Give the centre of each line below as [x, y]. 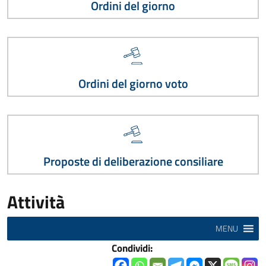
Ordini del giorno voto [133, 83]
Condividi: [132, 248]
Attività [36, 202]
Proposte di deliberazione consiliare [133, 162]
